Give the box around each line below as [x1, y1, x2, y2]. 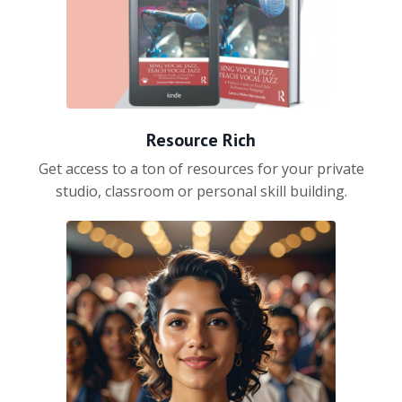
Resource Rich [146, 128, 256, 153]
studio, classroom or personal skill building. [55, 181, 347, 202]
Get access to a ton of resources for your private [38, 159, 364, 179]
